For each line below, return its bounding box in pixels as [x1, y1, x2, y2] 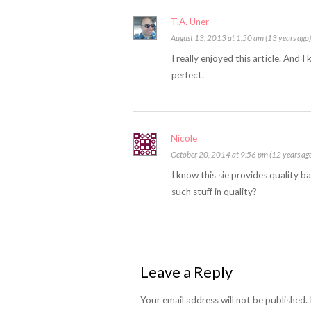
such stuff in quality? [171, 185, 257, 197]
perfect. [171, 69, 204, 81]
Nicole [171, 132, 197, 144]
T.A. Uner [171, 15, 209, 27]
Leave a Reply [140, 262, 233, 281]
